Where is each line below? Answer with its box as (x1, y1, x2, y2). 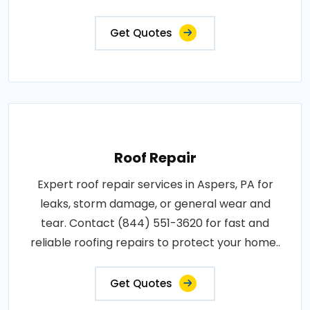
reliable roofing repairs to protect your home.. (30, 234, 280, 250)
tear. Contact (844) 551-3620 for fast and (41, 215, 269, 231)
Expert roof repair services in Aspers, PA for (37, 176, 273, 192)
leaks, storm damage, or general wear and (39, 195, 271, 212)
